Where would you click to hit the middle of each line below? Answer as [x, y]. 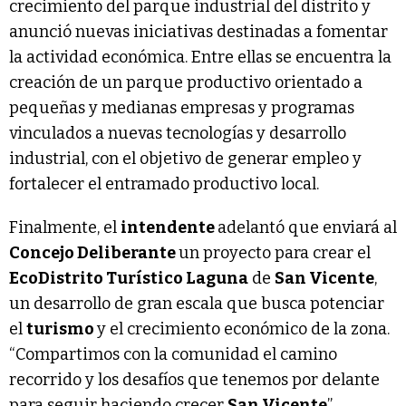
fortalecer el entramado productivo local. [164, 184]
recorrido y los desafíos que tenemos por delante [194, 379]
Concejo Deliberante [94, 252]
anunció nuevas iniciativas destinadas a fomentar [198, 31]
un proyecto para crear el [275, 252]
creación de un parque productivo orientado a [186, 82]
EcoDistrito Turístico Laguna [129, 278]
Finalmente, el [65, 227]
